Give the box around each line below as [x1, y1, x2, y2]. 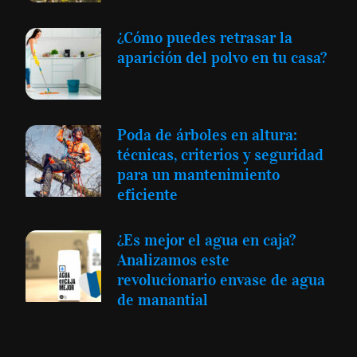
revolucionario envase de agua [117, 269, 325, 289]
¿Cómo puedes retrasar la [117, 27, 292, 47]
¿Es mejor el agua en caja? [117, 229, 296, 249]
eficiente [117, 184, 178, 204]
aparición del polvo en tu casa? [117, 47, 327, 67]
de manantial [117, 289, 208, 309]
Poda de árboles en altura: [117, 124, 297, 144]
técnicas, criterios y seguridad [117, 144, 324, 164]
